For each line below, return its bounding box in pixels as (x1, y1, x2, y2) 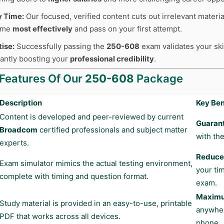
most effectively (12, 24, 72, 33)
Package (134, 72, 183, 85)
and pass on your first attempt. (72, 24, 182, 33)
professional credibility (70, 54, 154, 63)
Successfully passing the (14, 41, 106, 51)
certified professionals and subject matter (37, 125, 187, 134)
